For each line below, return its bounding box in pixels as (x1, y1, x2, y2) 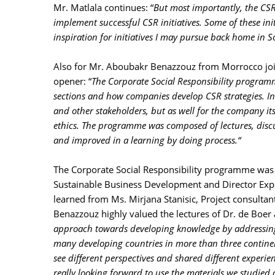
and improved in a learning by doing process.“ (53, 134, 241, 146)
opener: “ (53, 75, 91, 87)
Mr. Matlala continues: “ (53, 1, 153, 14)
